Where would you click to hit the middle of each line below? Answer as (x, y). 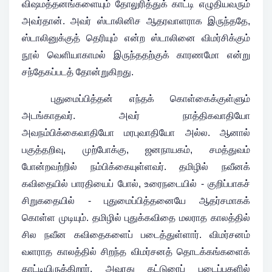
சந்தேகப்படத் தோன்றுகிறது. (78, 72)
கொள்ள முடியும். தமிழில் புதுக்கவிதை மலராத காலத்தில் (136, 217)
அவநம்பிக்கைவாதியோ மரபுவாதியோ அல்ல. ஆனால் (136, 132)
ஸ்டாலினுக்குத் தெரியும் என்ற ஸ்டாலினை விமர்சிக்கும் (136, 38)
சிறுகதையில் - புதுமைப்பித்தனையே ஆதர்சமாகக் (136, 200)
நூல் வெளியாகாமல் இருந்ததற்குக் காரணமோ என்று (136, 55)
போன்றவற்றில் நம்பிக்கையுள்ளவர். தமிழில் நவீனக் (136, 166)
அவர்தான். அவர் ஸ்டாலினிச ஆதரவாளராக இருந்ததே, (136, 21)
